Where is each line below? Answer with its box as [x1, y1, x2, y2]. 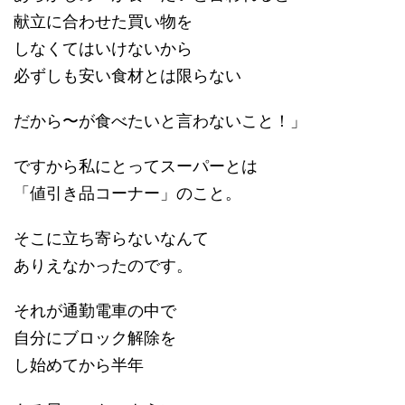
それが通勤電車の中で [14, 301, 176, 321]
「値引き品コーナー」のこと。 [14, 184, 241, 203]
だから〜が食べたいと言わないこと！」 [14, 111, 306, 131]
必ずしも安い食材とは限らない [14, 66, 241, 86]
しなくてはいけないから [14, 39, 193, 59]
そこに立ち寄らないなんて [14, 229, 209, 249]
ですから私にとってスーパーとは [14, 156, 258, 176]
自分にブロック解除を [14, 328, 176, 348]
